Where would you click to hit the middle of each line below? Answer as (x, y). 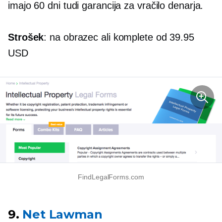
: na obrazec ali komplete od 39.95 (119, 37)
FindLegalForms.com (111, 177)
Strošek (26, 37)
